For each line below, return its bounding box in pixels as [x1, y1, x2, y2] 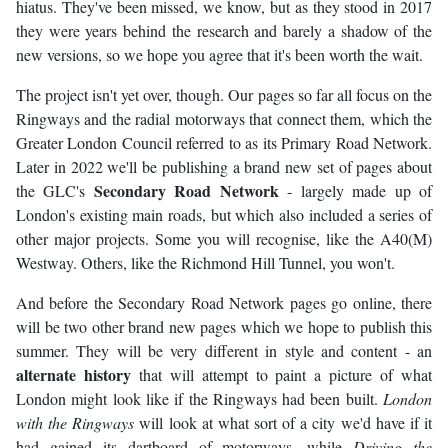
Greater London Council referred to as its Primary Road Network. [16, 132, 432, 154]
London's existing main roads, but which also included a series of [16, 204, 432, 226]
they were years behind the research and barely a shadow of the [16, 20, 432, 42]
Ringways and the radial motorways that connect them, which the [16, 108, 432, 130]
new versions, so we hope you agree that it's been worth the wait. [16, 44, 423, 66]
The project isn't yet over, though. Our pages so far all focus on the [16, 84, 432, 106]
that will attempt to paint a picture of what [130, 364, 433, 386]
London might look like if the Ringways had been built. [16, 388, 383, 410]
